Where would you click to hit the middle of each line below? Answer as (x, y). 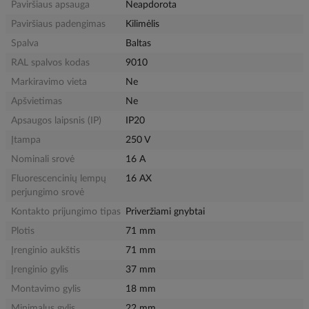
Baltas (139, 43)
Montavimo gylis (46, 289)
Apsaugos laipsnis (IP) (56, 121)
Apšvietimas (37, 101)
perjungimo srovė (48, 192)
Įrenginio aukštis (46, 250)
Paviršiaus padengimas (58, 24)
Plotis (23, 231)
